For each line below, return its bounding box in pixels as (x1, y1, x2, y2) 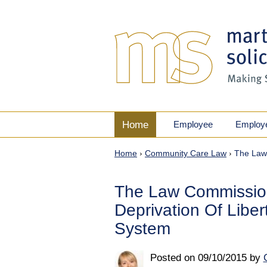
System (114, 219, 170, 238)
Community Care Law (145, 149, 226, 158)
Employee (173, 119, 213, 129)
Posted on (150, 252, 195, 263)
